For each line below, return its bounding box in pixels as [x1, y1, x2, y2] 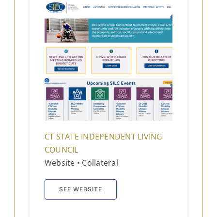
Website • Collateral [44, 157, 121, 169]
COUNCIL [44, 144, 78, 155]
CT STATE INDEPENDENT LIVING [44, 131, 163, 142]
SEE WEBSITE [59, 186, 102, 193]
